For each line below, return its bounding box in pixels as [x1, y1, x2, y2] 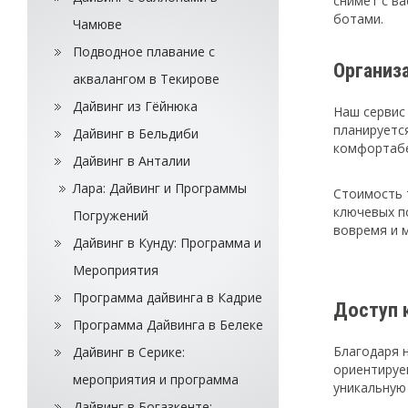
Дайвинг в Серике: [73, 343, 185, 362]
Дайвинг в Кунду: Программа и [73, 234, 261, 252]
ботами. [333, 10, 383, 28]
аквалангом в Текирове [73, 70, 219, 88]
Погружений [73, 207, 148, 225]
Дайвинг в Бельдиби [73, 125, 199, 143]
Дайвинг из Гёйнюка [73, 97, 198, 116]
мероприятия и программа [73, 371, 239, 389]
